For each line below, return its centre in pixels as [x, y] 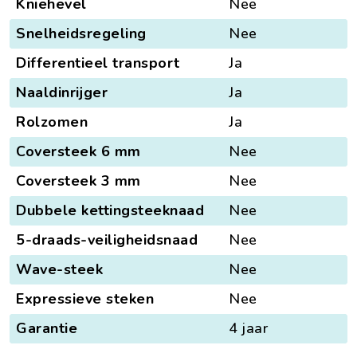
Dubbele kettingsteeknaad [110, 210]
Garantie [47, 328]
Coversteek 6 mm [78, 151]
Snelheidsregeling [81, 33]
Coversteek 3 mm [78, 180]
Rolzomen [52, 122]
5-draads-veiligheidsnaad [107, 239]
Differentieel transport [98, 63]
